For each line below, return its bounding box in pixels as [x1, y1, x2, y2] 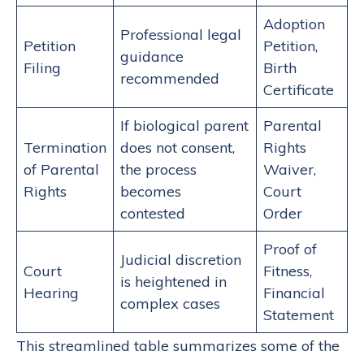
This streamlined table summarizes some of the [16, 336, 340, 355]
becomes [120, 181, 181, 201]
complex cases [120, 293, 220, 313]
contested [120, 203, 185, 223]
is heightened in [120, 271, 227, 291]
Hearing [24, 283, 79, 302]
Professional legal [120, 24, 241, 44]
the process [120, 159, 197, 179]
